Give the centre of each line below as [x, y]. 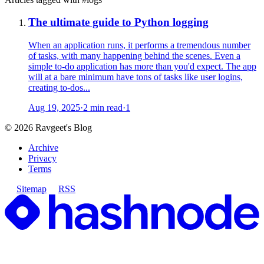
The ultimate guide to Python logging [118, 22]
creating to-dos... [59, 88]
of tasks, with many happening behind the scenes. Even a [134, 56]
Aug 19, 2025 [54, 108]
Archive [43, 148]
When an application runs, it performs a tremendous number [139, 45]
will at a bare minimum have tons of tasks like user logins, [136, 77]
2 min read [103, 108]
